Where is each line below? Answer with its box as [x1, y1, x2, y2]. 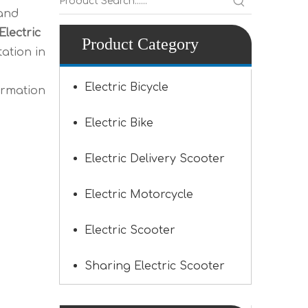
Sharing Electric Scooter [85, 260, 225, 272]
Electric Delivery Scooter [85, 153, 225, 165]
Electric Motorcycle [85, 188, 193, 201]
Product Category [82, 35, 199, 53]
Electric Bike [85, 117, 153, 129]
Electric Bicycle [85, 81, 168, 93]
